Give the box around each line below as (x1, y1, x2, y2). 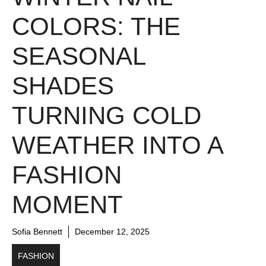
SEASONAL (12, 42, 145, 70)
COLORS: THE (12, 12, 180, 40)
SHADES (12, 71, 114, 100)
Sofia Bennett (12, 226, 62, 236)
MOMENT (12, 190, 123, 218)
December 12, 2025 (75, 226, 150, 236)
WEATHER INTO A (12, 131, 223, 159)
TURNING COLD (12, 101, 201, 129)
